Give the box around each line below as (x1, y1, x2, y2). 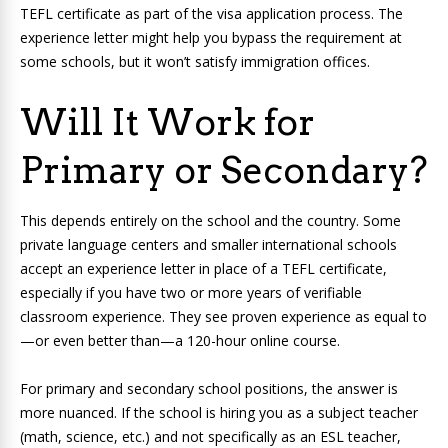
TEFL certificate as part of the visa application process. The (20, 4, 403, 24)
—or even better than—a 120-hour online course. (20, 331, 340, 351)
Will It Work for (20, 100, 315, 145)
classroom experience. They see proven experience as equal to (20, 307, 427, 327)
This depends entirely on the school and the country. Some (20, 211, 401, 231)
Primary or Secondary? (20, 148, 428, 193)
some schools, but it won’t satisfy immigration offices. (20, 52, 370, 72)
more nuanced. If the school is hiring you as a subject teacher (20, 403, 418, 423)
